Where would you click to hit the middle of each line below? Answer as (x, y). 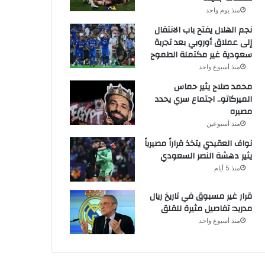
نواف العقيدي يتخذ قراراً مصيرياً (198, 143)
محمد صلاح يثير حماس (213, 87)
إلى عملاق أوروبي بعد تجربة (203, 42)
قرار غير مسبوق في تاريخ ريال (201, 196)
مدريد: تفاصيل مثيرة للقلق (206, 209)
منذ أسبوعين (223, 123)
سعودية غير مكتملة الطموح (201, 55)
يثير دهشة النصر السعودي (206, 156)
